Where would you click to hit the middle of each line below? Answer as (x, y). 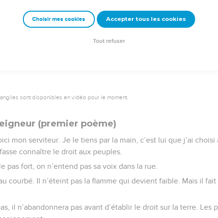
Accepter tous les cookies (146, 19)
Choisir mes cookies (59, 19)
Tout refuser (109, 41)
